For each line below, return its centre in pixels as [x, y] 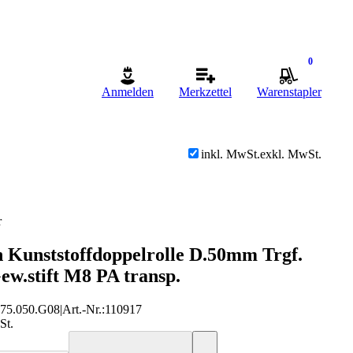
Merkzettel [205, 92]
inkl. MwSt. [230, 154]
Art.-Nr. [82, 309]
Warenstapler [289, 92]
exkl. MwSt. [291, 154]
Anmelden [128, 92]
